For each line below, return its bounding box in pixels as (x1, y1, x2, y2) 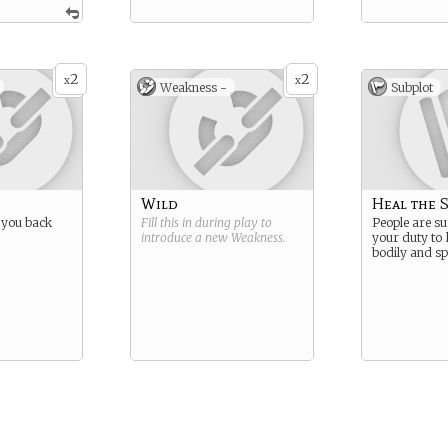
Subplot (391, 80, 433, 95)
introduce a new (141, 230, 231, 245)
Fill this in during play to (141, 215, 272, 230)
